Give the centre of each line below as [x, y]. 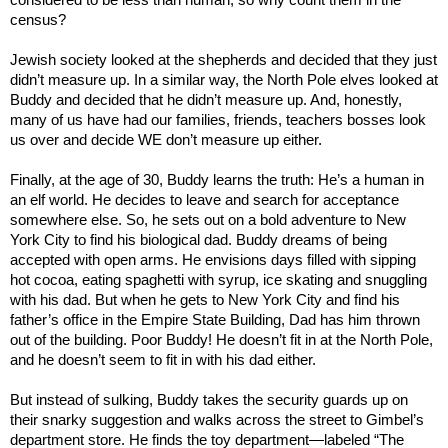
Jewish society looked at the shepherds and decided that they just [223, 59]
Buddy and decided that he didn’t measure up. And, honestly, [206, 99]
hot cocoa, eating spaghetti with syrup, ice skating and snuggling [218, 279]
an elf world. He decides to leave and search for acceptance [204, 199]
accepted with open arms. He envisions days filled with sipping [213, 259]
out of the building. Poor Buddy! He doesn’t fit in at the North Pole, [221, 339]
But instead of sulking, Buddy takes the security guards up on [209, 399]
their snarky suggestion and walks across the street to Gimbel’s [217, 419]
